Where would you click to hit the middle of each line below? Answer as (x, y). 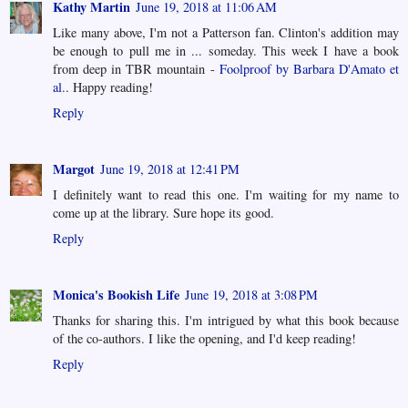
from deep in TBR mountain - (136, 69)
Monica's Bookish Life (116, 295)
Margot (74, 169)
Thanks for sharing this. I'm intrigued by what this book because (226, 321)
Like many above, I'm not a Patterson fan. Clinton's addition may (226, 33)
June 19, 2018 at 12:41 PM (170, 169)
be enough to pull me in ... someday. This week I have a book (226, 51)
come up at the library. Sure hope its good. (163, 213)
